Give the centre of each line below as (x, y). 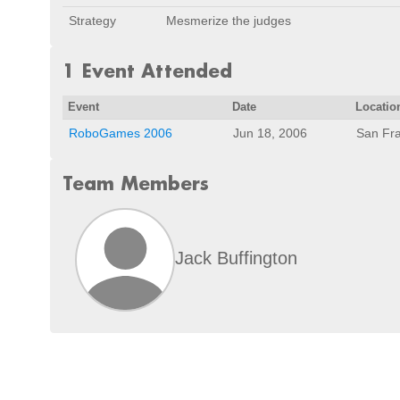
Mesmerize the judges (229, 21)
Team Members (136, 183)
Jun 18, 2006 (270, 133)
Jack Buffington (236, 258)
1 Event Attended (147, 71)
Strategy (92, 21)
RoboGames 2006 (121, 133)
